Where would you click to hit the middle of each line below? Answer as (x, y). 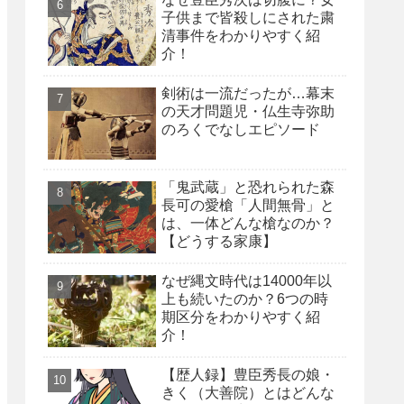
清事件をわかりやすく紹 (241, 35)
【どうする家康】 (219, 241)
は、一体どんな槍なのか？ (248, 223)
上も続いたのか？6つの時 (245, 298)
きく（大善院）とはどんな (248, 392)
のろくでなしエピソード (241, 129)
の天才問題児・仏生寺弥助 (248, 111)
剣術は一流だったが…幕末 (248, 93)
